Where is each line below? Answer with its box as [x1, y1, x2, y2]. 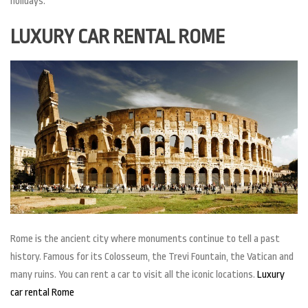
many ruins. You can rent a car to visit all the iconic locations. [10, 269, 257, 281]
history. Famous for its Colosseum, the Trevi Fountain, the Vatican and [10, 251, 294, 263]
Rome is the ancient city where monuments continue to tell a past [10, 233, 280, 245]
